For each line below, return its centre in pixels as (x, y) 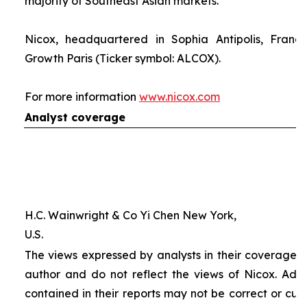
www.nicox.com (179, 97)
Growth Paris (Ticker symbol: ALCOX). (122, 58)
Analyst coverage (75, 117)
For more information (82, 97)
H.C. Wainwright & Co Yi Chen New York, (130, 215)
